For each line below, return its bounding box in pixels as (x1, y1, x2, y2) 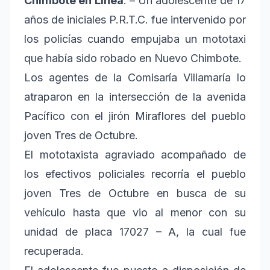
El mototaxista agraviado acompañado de (24, 148, 246, 161)
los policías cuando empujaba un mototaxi (24, 32, 246, 45)
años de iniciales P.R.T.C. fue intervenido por (24, 13, 246, 26)
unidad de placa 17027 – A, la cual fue (24, 225, 246, 238)
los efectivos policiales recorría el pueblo (24, 167, 246, 180)
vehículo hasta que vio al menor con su (24, 206, 246, 219)
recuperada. (24, 244, 84, 257)
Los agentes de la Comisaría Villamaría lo (24, 71, 246, 84)
